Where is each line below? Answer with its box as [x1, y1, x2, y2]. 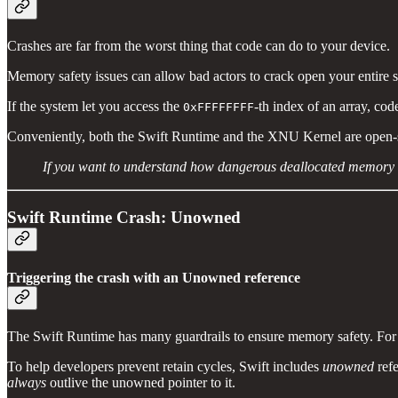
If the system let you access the [7, 99, 183, 115]
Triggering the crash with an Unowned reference [7, 270, 300, 286]
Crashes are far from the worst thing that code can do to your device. [7, 38, 394, 54]
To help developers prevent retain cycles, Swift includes [7, 359, 322, 375]
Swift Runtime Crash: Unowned [7, 207, 241, 227]
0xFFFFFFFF [183, 100, 254, 115]
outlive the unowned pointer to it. [46, 375, 235, 391]
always [7, 375, 46, 391]
